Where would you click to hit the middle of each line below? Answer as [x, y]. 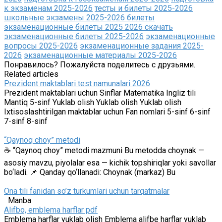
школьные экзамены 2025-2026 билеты [79, 17]
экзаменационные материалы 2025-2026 [100, 55]
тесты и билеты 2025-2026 [144, 8]
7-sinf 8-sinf [26, 121]
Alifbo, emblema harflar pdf [51, 210]
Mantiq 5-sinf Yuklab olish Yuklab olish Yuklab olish [95, 102]
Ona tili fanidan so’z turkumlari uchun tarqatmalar [87, 191]
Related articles [31, 74]
